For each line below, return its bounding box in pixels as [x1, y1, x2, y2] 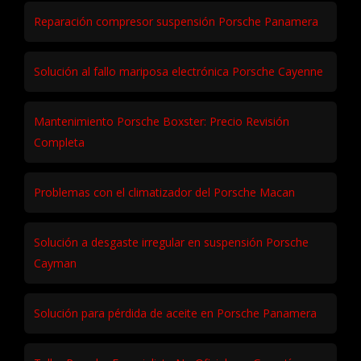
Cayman [34, 255, 77, 272]
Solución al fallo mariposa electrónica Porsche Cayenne [34, 64, 323, 80]
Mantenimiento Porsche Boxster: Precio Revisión [34, 114, 289, 130]
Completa [34, 135, 85, 151]
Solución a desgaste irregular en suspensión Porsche [34, 234, 309, 251]
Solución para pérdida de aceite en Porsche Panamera [34, 305, 317, 322]
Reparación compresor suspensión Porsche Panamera [34, 14, 318, 30]
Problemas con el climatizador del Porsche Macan [34, 185, 295, 201]
